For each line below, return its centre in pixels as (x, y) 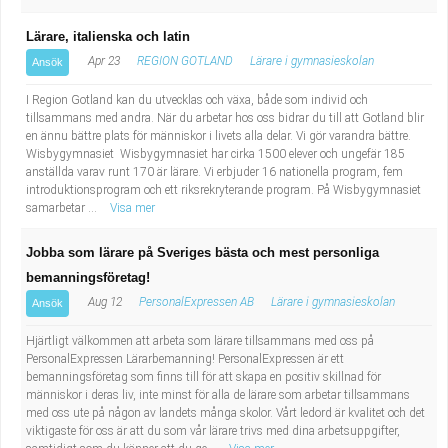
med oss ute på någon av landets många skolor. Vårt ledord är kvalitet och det (225, 413)
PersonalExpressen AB (196, 302)
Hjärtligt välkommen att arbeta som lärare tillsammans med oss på (200, 341)
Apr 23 (102, 61)
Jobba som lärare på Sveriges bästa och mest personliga (202, 252)
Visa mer (132, 208)
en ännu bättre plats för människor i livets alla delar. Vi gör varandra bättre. (218, 136)
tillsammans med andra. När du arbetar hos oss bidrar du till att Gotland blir (225, 118)
